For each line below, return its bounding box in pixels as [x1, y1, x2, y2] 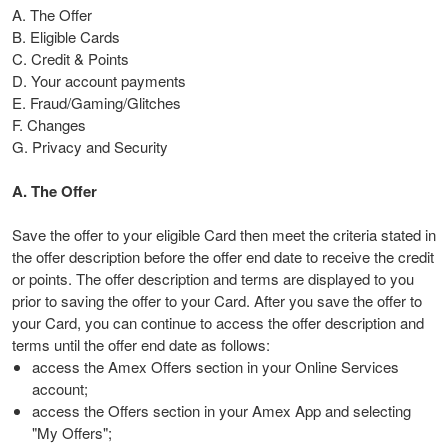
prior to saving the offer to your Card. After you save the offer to [12, 290, 422, 311]
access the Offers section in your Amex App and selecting [31, 400, 411, 421]
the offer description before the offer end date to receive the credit [12, 246, 434, 267]
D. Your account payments [12, 70, 186, 91]
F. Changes [12, 114, 86, 135]
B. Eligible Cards [12, 26, 120, 47]
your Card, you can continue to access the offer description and [12, 312, 424, 333]
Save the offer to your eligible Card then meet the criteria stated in [12, 224, 436, 245]
